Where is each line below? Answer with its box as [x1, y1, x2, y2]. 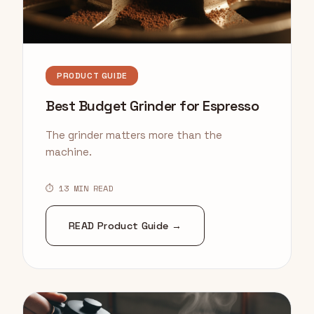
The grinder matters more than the [46, 128, 222, 142]
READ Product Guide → [69, 219, 182, 233]
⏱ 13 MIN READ [46, 182, 113, 195]
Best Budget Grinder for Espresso [46, 97, 259, 116]
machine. [46, 145, 92, 159]
